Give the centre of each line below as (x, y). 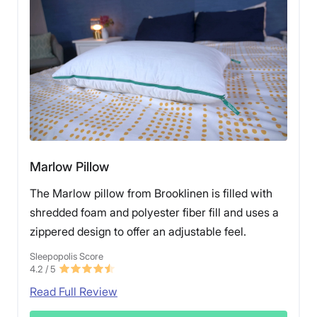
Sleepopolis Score (67, 256)
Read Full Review (74, 291)
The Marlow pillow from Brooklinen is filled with (151, 193)
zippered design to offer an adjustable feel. (138, 231)
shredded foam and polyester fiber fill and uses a (154, 212)
